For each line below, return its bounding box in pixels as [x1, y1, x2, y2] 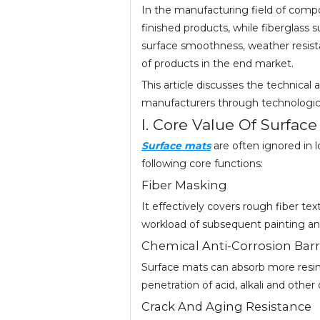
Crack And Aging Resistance [141, 299, 311, 314]
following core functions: [141, 157, 263, 171]
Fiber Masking [141, 178, 227, 193]
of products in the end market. [141, 57, 294, 71]
